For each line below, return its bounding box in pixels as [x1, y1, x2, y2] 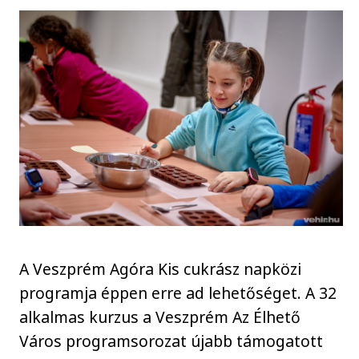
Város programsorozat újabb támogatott [19, 329, 324, 352]
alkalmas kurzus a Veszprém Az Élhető [19, 305, 301, 328]
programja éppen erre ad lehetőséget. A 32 [19, 281, 337, 304]
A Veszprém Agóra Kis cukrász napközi [19, 257, 302, 280]
